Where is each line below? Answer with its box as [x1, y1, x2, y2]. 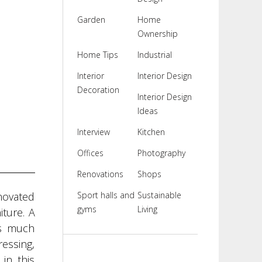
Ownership [137, 28, 178, 39]
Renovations [77, 168, 123, 180]
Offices [77, 147, 104, 158]
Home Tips [77, 49, 118, 60]
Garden [77, 14, 105, 25]
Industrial [137, 49, 172, 60]
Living [137, 204, 157, 215]
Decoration [77, 84, 119, 95]
